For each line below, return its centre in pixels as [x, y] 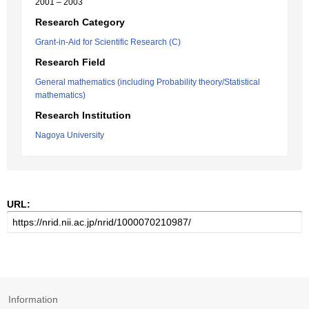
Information [33, 299]
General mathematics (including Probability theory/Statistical [148, 82]
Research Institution [83, 115]
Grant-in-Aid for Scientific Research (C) [108, 42]
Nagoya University [70, 135]
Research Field [70, 62]
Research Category [80, 22]
